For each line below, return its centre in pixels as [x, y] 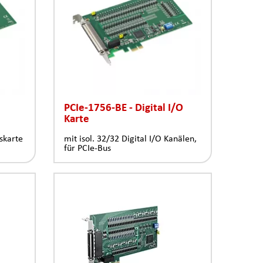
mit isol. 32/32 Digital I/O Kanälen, [130, 139]
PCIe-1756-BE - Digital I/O [124, 107]
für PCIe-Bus [87, 148]
